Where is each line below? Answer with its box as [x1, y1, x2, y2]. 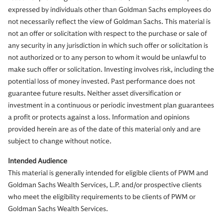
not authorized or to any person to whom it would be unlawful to [8, 53, 206, 62]
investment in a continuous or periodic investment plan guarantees [8, 101, 214, 110]
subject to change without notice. [8, 137, 111, 146]
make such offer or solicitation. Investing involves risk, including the [8, 65, 214, 74]
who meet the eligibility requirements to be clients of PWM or [8, 193, 196, 202]
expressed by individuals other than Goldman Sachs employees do [8, 5, 211, 14]
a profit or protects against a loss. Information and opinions [8, 113, 190, 122]
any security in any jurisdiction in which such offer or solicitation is [8, 41, 208, 50]
